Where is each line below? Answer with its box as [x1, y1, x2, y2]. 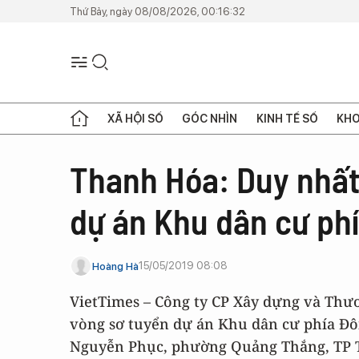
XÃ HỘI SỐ [107, 111, 164, 125]
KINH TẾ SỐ [256, 111, 318, 125]
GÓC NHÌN [182, 111, 238, 125]
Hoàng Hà [92, 260, 139, 272]
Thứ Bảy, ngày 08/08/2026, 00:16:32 [70, 5, 245, 18]
